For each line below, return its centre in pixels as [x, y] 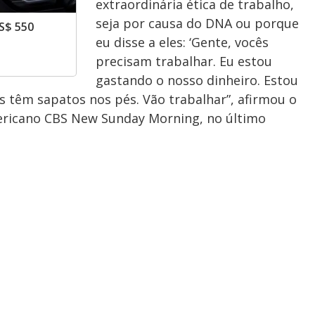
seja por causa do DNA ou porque [197, 23]
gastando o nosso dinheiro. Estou [197, 80]
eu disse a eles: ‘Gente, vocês [182, 42]
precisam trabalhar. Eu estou [184, 61]
